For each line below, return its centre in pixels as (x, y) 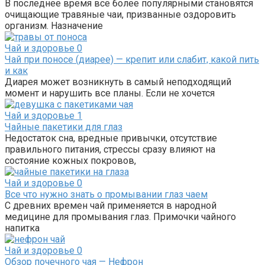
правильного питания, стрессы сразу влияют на (110, 149)
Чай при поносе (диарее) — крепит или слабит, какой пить (132, 59)
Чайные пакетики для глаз (64, 127)
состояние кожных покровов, (70, 160)
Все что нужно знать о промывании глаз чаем (106, 194)
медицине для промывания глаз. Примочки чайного (120, 216)
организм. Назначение (54, 25)
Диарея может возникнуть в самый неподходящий (118, 82)
